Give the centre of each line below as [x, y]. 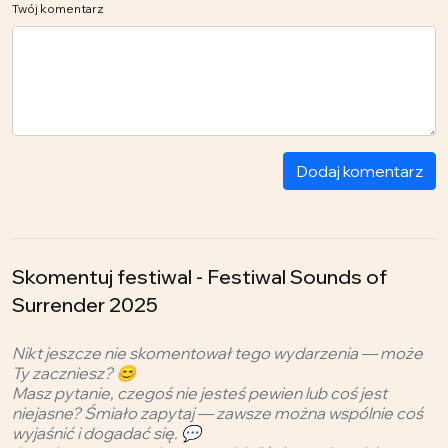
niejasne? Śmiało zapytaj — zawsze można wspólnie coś [217, 412]
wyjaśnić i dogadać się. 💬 [106, 432]
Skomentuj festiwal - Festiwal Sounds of [199, 276]
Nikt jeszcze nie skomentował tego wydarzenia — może [217, 352]
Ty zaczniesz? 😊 [74, 372]
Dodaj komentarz [359, 170]
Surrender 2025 [85, 304]
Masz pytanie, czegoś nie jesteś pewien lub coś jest [199, 392]
